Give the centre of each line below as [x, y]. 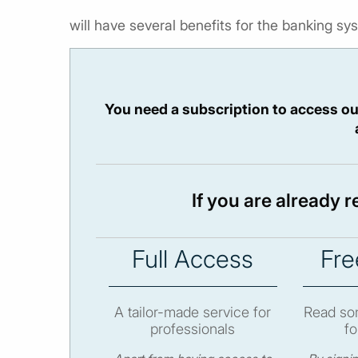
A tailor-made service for [193, 312]
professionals [193, 328]
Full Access [193, 259]
